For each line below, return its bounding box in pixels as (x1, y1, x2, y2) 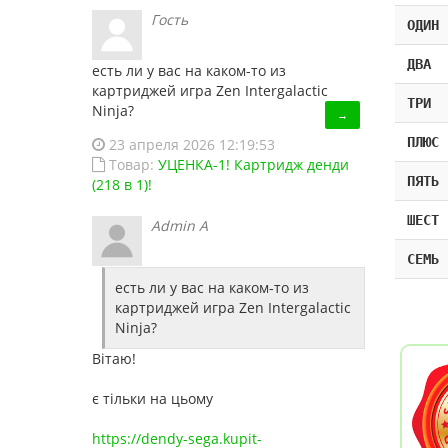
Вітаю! (92, 349, 136, 368)
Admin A (151, 216, 208, 235)
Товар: (109, 155, 158, 174)
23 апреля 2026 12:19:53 (109, 135, 275, 154)
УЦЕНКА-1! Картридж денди (158, 155, 349, 174)
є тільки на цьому (92, 389, 213, 408)
